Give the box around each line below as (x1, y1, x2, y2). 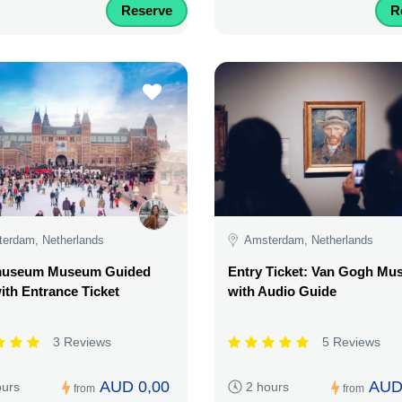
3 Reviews (53, 335, 111, 350)
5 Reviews (322, 335, 380, 350)
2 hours (246, 380, 289, 395)
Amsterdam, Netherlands (244, 232, 373, 247)
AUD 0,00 (100, 378, 170, 397)
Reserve (121, 2, 172, 18)
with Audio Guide (228, 284, 336, 300)
